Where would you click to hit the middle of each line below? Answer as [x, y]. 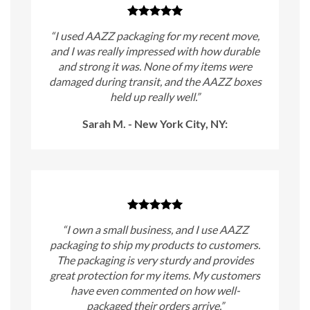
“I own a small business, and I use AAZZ [155, 230]
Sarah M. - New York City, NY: [155, 124]
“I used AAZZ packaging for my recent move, [155, 36]
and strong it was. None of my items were [155, 66]
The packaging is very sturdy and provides [155, 260]
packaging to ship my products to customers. [155, 245]
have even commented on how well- [155, 291]
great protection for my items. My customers [155, 275]
